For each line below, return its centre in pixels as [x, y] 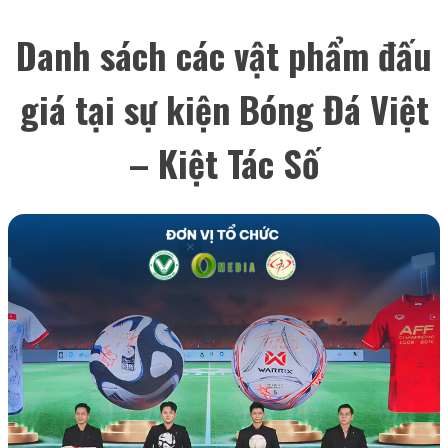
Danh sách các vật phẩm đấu [224, 55]
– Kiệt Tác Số [224, 163]
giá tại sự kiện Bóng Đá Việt [224, 109]
